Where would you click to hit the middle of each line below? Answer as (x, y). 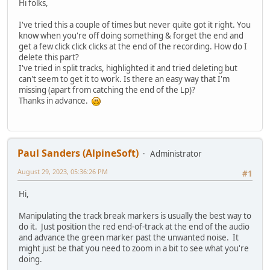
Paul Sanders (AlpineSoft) (78, 153)
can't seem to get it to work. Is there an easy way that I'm (124, 79)
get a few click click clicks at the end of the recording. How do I (133, 46)
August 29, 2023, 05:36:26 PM (63, 172)
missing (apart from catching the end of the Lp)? (107, 89)
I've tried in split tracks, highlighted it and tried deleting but (128, 68)
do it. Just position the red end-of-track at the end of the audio (134, 227)
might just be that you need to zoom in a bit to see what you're (134, 249)
